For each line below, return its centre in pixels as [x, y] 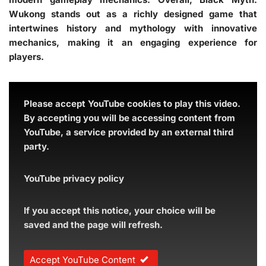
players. [26, 56]
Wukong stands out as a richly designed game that [133, 14]
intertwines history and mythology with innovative [133, 28]
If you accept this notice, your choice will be [120, 210]
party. [37, 146]
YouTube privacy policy [74, 178]
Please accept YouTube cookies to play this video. [132, 103]
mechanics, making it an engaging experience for [133, 42]
